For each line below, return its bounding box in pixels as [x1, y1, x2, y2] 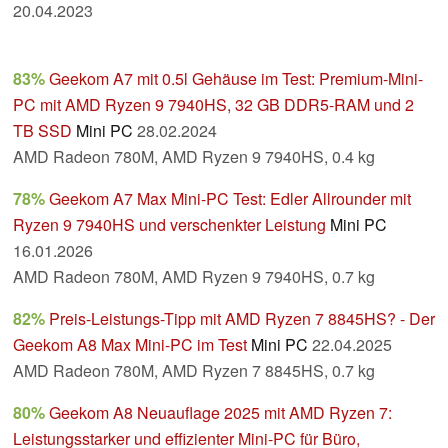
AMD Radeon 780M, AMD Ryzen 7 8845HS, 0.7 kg [13, 359, 375, 383]
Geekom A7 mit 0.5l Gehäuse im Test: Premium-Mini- [49, 67, 423, 91]
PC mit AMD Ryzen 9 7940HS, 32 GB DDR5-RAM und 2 [13, 93, 414, 117]
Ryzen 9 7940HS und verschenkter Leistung [13, 213, 326, 237]
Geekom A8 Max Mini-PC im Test [13, 333, 247, 357]
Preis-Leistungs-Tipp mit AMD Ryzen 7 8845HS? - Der [49, 307, 435, 331]
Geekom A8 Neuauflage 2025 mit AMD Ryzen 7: [49, 401, 392, 425]
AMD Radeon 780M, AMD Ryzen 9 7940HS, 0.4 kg [13, 145, 375, 169]
